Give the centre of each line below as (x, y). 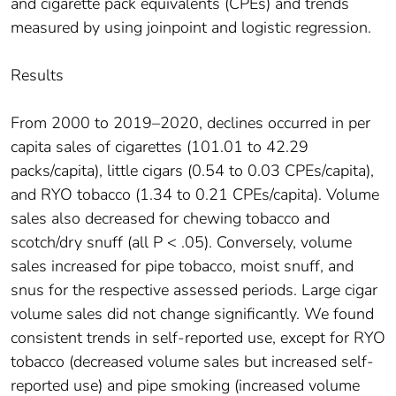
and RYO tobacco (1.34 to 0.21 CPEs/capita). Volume (195, 195)
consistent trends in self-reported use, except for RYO (198, 338)
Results (37, 76)
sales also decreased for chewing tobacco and (170, 219)
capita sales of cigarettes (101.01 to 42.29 (160, 147)
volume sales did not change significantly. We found (192, 314)
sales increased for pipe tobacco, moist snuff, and (182, 267)
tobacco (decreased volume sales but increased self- (192, 362)
